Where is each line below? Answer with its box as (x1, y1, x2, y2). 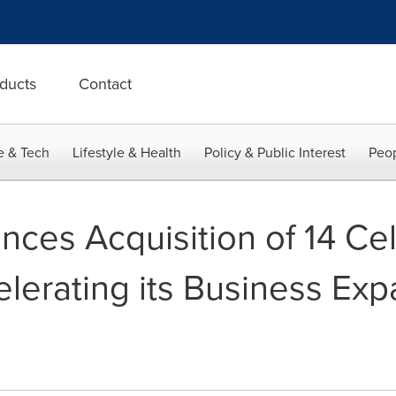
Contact (79, 72, 132, 95)
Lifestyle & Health (72, 142, 181, 163)
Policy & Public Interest (204, 142, 346, 163)
